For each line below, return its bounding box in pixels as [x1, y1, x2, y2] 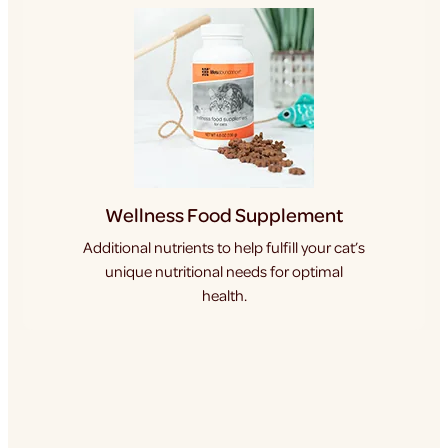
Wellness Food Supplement [105, 201, 343, 228]
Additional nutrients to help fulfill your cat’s [83, 236, 365, 258]
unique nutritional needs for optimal [105, 260, 343, 282]
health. [201, 284, 247, 306]
